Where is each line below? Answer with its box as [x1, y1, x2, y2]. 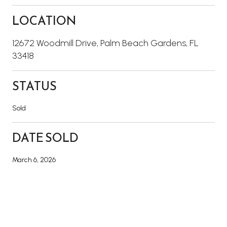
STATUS [12, 77, 57, 95]
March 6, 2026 [12, 155, 56, 164]
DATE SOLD [12, 128, 79, 147]
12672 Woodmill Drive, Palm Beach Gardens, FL [12, 37, 199, 49]
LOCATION [12, 11, 76, 30]
